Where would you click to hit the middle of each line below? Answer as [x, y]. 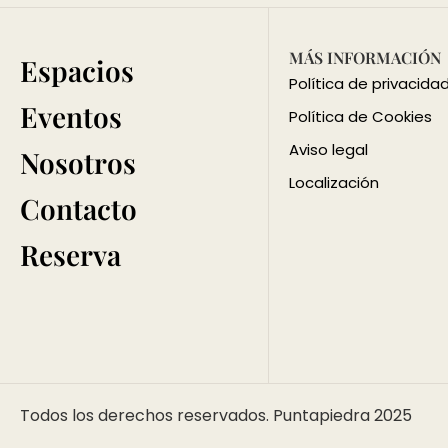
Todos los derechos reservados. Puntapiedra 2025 [216, 416]
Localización [333, 183]
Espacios [77, 71]
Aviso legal [328, 150]
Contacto [78, 209]
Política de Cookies [360, 117]
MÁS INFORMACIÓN [364, 58]
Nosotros [78, 163]
